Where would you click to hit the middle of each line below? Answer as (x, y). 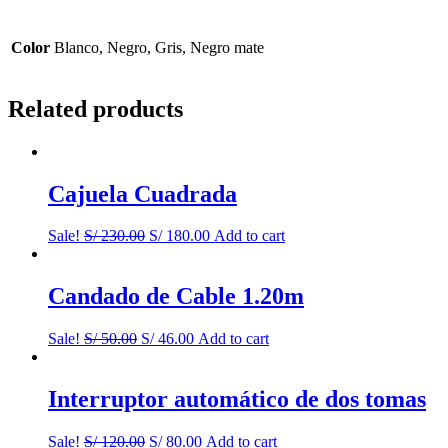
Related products (95, 108)
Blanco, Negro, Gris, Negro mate (159, 47)
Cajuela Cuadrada (142, 193)
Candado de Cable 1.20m (176, 296)
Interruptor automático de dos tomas (237, 399)
